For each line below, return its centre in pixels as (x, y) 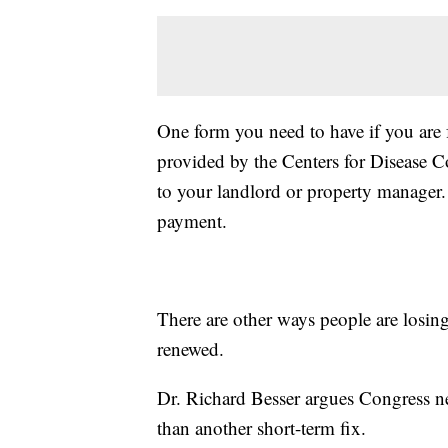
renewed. (190, 348)
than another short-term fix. (261, 427)
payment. (192, 220)
